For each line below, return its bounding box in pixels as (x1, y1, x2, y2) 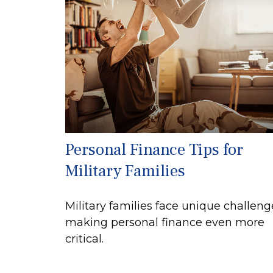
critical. (65, 232, 104, 246)
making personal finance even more (65, 216, 264, 230)
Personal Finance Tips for (65, 139, 243, 161)
